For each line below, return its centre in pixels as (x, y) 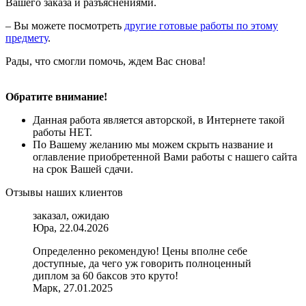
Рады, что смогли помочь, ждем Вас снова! (106, 61)
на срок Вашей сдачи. (83, 169)
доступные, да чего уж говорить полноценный (142, 264)
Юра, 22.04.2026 (71, 228)
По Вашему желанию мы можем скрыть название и (153, 145)
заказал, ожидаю (71, 216)
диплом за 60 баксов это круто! (106, 276)
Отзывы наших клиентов (64, 193)
